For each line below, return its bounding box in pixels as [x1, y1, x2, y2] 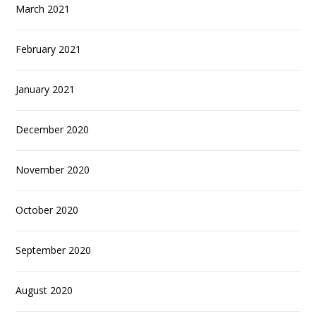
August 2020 [16, 284, 73, 298]
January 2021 [16, 83, 75, 97]
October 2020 [16, 203, 79, 217]
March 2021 [16, 2, 71, 16]
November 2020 [16, 163, 90, 177]
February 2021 [16, 42, 82, 56]
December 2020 [16, 123, 90, 137]
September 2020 [16, 243, 92, 257]
